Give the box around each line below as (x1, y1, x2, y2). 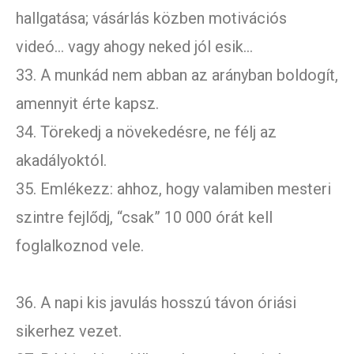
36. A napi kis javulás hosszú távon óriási (16, 293, 296, 313)
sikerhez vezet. (16, 322, 122, 341)
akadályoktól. (16, 151, 107, 171)
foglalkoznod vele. (16, 236, 144, 256)
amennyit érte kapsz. (16, 94, 159, 114)
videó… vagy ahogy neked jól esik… (16, 37, 253, 57)
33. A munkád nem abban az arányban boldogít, (16, 66, 338, 85)
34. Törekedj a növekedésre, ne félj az (16, 122, 277, 142)
